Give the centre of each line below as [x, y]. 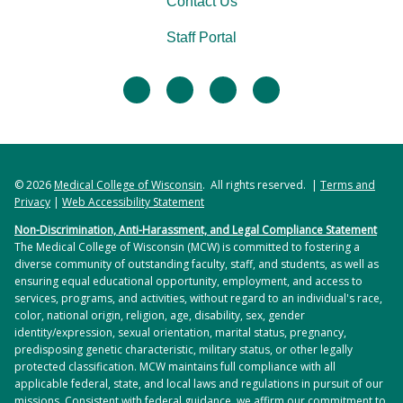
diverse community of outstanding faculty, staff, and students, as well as [197, 264]
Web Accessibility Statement [133, 202]
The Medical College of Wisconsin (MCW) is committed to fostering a [187, 247]
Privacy [32, 202]
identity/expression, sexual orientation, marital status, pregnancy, [180, 332]
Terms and [348, 185]
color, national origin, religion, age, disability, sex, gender [160, 315]
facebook [153, 85]
